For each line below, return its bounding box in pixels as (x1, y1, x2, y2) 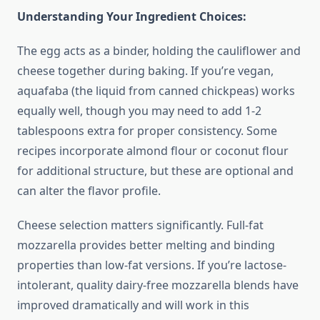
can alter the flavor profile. (17, 183, 161, 199)
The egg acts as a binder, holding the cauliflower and (17, 43, 301, 59)
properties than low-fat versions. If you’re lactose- (17, 257, 286, 274)
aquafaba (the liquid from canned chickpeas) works (17, 83, 295, 99)
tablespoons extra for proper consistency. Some (17, 123, 277, 139)
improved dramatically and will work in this (17, 297, 249, 314)
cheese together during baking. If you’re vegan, (17, 63, 274, 79)
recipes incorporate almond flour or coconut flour (17, 143, 289, 159)
